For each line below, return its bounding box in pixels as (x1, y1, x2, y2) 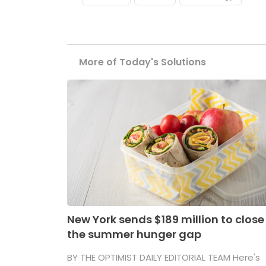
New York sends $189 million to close (67, 211, 265, 227)
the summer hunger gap (67, 226, 202, 242)
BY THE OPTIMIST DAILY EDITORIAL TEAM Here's (67, 251, 261, 264)
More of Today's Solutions (79, 55, 207, 69)
